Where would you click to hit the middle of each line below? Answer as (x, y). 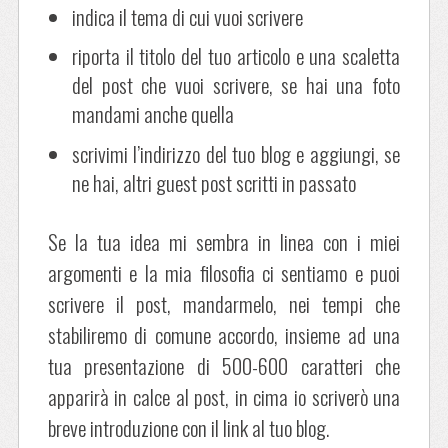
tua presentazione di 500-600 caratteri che (224, 366)
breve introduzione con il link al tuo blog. (188, 428)
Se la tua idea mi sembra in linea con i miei (224, 242)
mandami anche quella (152, 114)
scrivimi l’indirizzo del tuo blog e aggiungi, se (236, 153)
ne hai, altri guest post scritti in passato (213, 182)
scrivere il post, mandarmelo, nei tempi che (224, 304)
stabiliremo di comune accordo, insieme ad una (224, 335)
